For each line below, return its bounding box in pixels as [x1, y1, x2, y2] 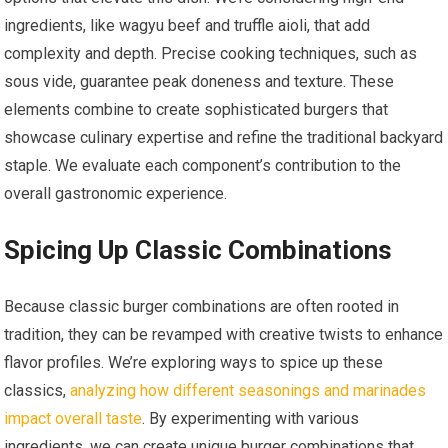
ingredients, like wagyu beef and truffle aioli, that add [4, 16, 371, 36]
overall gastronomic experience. [4, 184, 228, 204]
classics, [4, 381, 71, 401]
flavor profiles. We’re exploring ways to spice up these [4, 353, 384, 373]
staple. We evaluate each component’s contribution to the [4, 156, 402, 176]
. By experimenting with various [142, 409, 360, 429]
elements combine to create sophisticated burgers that [4, 100, 389, 120]
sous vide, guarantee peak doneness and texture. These [4, 72, 395, 92]
